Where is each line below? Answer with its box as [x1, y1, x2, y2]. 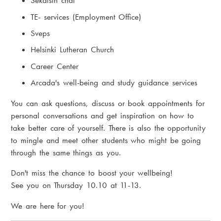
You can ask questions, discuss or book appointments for [11, 98, 205, 109]
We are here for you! [11, 201, 85, 212]
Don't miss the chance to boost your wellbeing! [11, 168, 173, 179]
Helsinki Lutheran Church [31, 44, 114, 55]
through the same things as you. [11, 147, 121, 158]
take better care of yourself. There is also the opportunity [11, 122, 206, 133]
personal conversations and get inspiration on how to [11, 110, 194, 121]
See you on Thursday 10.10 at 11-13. [11, 180, 142, 191]
